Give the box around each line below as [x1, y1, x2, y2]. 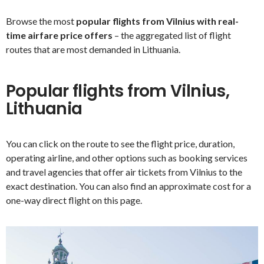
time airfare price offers [6, 29, 113, 41]
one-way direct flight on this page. [6, 194, 142, 206]
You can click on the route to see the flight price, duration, [6, 138, 235, 150]
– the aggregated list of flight [113, 29, 231, 41]
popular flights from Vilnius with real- [76, 15, 239, 27]
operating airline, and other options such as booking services [6, 152, 247, 164]
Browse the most [6, 15, 76, 27]
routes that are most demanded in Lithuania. [6, 43, 180, 55]
